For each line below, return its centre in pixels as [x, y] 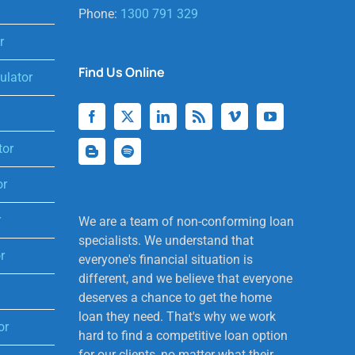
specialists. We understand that [166, 240]
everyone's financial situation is [165, 259]
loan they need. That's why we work [177, 316]
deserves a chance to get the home [175, 297]
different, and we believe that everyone [185, 278]
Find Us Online [121, 72]
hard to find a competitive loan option [183, 335]
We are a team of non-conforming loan [186, 221]
